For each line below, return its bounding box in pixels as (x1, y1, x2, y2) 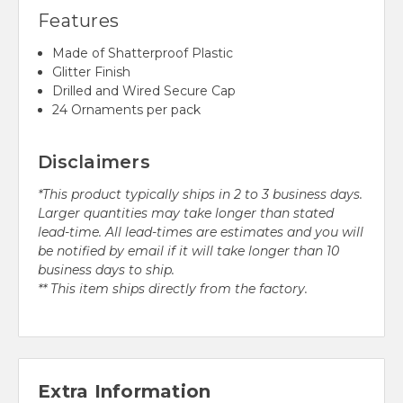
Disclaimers (38, 151, 150, 174)
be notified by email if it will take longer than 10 (38, 243, 339, 260)
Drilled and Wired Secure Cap (52, 83, 237, 100)
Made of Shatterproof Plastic (52, 45, 234, 62)
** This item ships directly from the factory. (38, 281, 308, 298)
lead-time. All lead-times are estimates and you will (38, 224, 363, 241)
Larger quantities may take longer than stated (38, 205, 334, 222)
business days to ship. (38, 262, 175, 279)
